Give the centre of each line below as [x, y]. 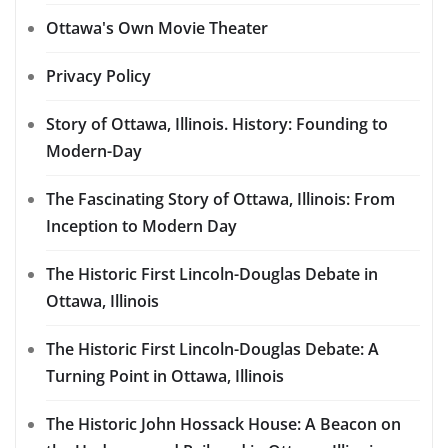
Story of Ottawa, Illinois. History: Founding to [217, 124]
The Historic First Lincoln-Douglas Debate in [212, 274]
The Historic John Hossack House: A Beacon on [223, 424]
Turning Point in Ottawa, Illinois [165, 376]
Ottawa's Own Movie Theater [157, 28]
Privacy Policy [98, 76]
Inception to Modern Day [141, 226]
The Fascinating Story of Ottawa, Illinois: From [220, 199]
